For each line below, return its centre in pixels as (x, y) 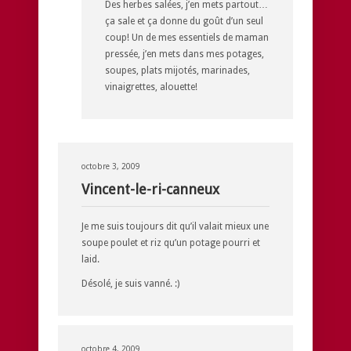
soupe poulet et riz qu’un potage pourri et (171, 242)
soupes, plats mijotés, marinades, (177, 70)
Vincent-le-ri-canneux (150, 189)
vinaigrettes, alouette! (151, 87)
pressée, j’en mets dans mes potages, (185, 54)
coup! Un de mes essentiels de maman (187, 37)
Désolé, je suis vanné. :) (130, 283)
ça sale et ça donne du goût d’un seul (184, 21)
